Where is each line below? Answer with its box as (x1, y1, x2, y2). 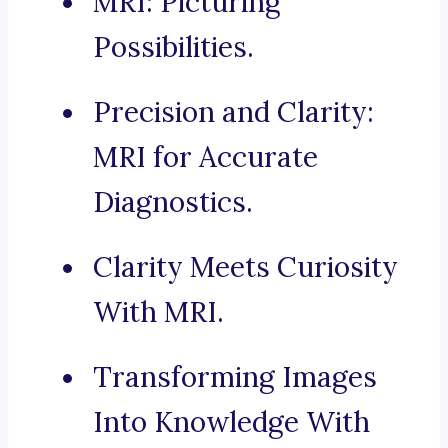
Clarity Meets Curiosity (93, 249, 398, 286)
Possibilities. (93, 29, 254, 66)
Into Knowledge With (93, 404, 370, 441)
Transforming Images (93, 359, 377, 396)
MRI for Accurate (93, 139, 318, 176)
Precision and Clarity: (93, 94, 374, 131)
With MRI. (93, 294, 224, 331)
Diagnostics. (93, 184, 253, 221)
